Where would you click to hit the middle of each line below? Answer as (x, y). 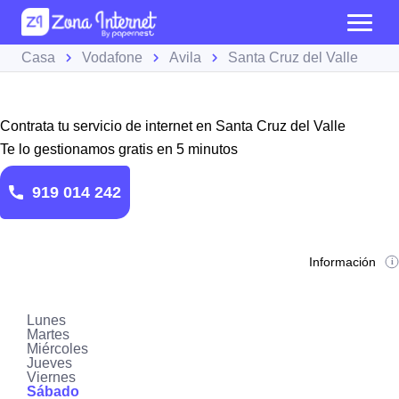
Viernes (51, 377)
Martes (48, 334)
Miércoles (57, 349)
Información (343, 262)
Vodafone (112, 57)
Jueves (49, 363)
